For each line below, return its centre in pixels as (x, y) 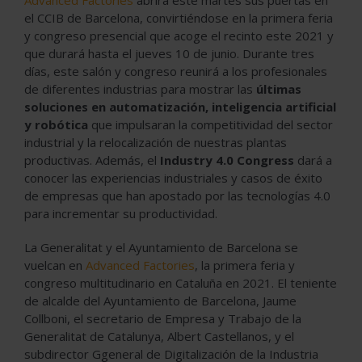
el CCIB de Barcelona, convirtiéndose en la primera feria (179, 17)
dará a (313, 160)
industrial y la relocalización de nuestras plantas (156, 142)
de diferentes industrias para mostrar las (140, 88)
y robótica (56, 124)
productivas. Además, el (92, 160)
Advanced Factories (140, 265)
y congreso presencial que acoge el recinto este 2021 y (179, 35)
